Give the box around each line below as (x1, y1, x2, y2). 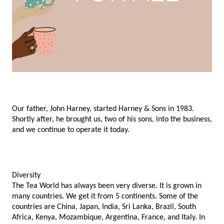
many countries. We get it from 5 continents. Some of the (12, 192, 198, 201)
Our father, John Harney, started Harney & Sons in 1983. (12, 105, 194, 113)
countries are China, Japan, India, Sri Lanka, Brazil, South (12, 203, 196, 211)
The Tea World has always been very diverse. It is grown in (12, 182, 201, 190)
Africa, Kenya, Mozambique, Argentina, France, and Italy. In (12, 213, 205, 222)
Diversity (12, 171, 40, 180)
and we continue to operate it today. (12, 126, 131, 134)
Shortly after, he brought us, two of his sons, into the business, (12, 115, 212, 124)
